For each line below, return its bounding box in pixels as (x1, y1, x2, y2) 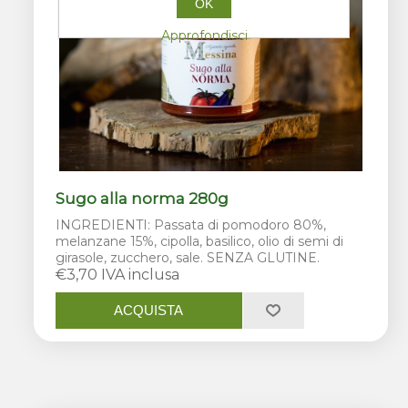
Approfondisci (160, 26, 248, 44)
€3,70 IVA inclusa (56, 265, 180, 283)
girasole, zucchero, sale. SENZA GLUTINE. (56, 249, 321, 266)
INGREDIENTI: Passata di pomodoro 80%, (56, 216, 327, 233)
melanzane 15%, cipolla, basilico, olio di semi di (56, 232, 344, 250)
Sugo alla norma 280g (56, 189, 229, 208)
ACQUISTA (114, 302, 184, 319)
